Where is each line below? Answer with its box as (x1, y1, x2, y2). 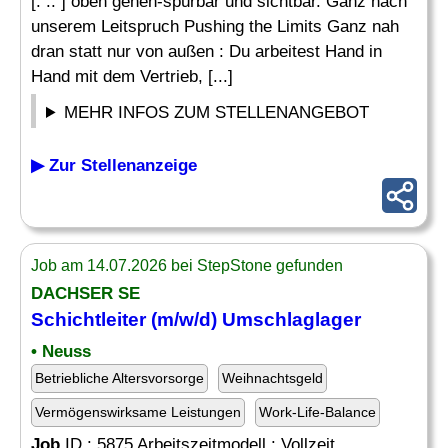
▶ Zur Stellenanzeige (31, 156, 197, 175)
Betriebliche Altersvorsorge (35, 370, 204, 386)
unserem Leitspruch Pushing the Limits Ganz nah (31, 17, 399, 36)
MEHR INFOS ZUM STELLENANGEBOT (64, 103, 370, 122)
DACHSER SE (31, 284, 140, 303)
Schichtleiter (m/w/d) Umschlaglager (31, 309, 361, 330)
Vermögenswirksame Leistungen (35, 404, 241, 420)
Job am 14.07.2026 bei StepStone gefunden (31, 257, 343, 274)
